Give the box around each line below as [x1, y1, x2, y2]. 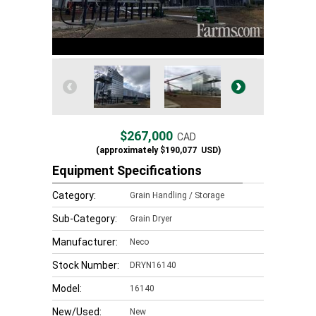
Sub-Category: [52, 213, 117, 224]
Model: [52, 283, 82, 294]
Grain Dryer [130, 214, 172, 224]
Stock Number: [52, 260, 119, 271]
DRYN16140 [130, 260, 176, 270]
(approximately [95, 145, 158, 155]
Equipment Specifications [52, 163, 202, 178]
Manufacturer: [52, 236, 118, 248]
